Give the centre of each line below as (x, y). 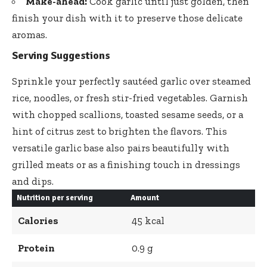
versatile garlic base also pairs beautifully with (121, 148)
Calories (38, 220)
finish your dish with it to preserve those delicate (127, 18)
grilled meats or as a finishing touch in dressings (126, 164)
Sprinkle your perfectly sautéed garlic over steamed (131, 81)
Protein (36, 248)
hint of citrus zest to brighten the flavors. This (119, 131)
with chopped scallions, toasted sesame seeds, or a (128, 114)
